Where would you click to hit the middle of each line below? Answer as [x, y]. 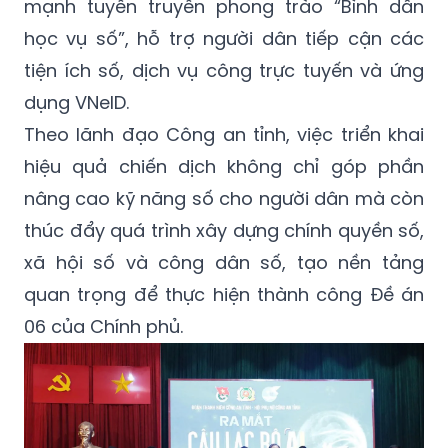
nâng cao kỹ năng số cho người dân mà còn [224, 199]
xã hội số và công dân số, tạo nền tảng [224, 263]
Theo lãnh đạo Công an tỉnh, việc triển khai [224, 135]
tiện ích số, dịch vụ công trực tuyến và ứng [224, 71]
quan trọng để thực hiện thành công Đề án [224, 295]
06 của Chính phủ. [103, 327]
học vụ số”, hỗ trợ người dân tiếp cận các [224, 39]
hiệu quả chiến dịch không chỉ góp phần [224, 167]
